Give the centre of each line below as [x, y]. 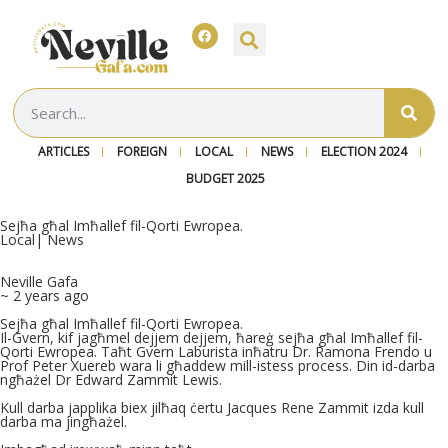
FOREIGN [141, 152]
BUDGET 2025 [225, 179]
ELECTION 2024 [363, 152]
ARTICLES [63, 152]
